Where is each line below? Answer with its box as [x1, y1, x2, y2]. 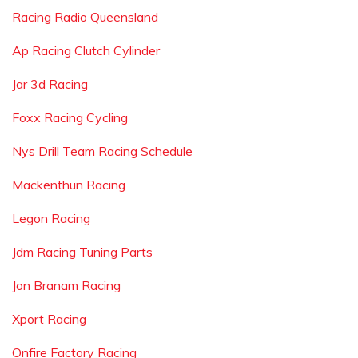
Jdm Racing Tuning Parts [12, 244, 153, 260]
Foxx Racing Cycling [12, 109, 128, 125]
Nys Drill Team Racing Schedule [12, 143, 193, 159]
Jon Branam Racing [12, 277, 121, 293]
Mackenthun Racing [12, 177, 125, 193]
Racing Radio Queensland [12, 9, 158, 25]
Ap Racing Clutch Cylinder [12, 42, 160, 58]
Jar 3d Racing [12, 76, 88, 92]
